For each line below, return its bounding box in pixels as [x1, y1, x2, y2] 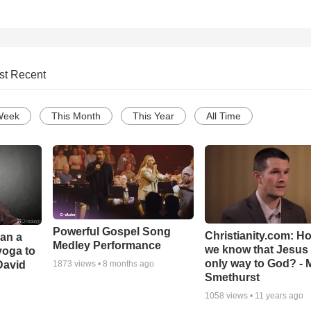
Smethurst [205, 271, 260, 284]
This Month [51, 110, 101, 122]
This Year [133, 110, 174, 122]
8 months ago [102, 259, 154, 269]
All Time [206, 110, 241, 122]
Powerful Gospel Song [52, 226, 171, 238]
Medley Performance [52, 239, 161, 252]
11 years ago [255, 291, 304, 301]
